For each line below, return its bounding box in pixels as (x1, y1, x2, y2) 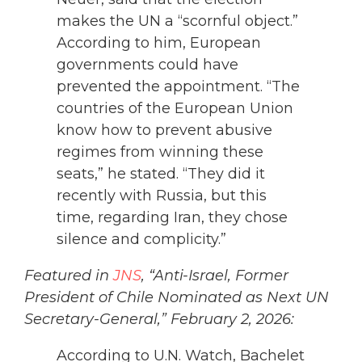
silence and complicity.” (57, 230, 226, 249)
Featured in (24, 267, 113, 285)
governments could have (57, 56, 238, 74)
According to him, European (57, 34, 261, 53)
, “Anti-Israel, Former (141, 267, 288, 285)
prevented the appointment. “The (57, 78, 300, 96)
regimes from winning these (57, 143, 263, 162)
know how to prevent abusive (57, 121, 272, 140)
